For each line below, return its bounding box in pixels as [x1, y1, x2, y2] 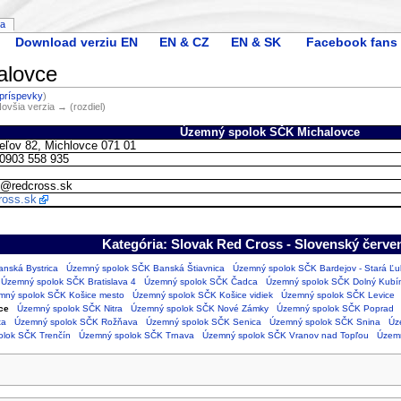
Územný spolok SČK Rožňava [13, 316, 138, 327]
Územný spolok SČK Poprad [276, 303, 394, 313]
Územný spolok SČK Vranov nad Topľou [201, 329, 369, 340]
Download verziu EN [14, 34, 138, 49]
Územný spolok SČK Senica [145, 316, 261, 327]
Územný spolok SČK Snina [269, 316, 380, 327]
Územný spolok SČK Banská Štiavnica [65, 262, 225, 273]
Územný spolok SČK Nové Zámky [130, 303, 269, 313]
